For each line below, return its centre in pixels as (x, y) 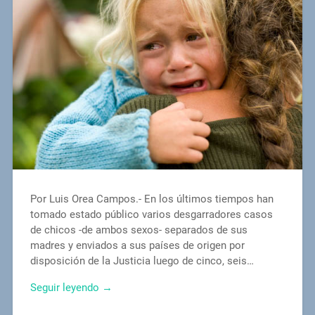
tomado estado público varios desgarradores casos (151, 214)
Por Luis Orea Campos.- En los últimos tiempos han (152, 199)
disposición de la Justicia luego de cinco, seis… (142, 261)
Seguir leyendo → (71, 288)
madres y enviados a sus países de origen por (137, 245)
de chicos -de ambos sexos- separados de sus (139, 230)
